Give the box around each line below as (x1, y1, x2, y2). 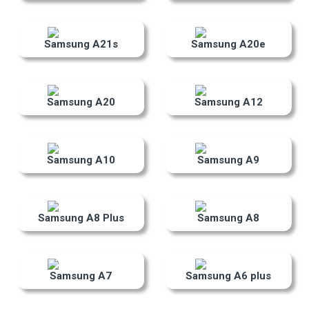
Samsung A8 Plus (37, 212, 124, 225)
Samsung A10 (46, 154, 115, 167)
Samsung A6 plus (186, 270, 271, 283)
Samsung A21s (43, 38, 118, 51)
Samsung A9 (197, 154, 259, 167)
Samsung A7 (50, 270, 112, 283)
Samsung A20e (191, 38, 266, 51)
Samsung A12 (194, 96, 263, 109)
